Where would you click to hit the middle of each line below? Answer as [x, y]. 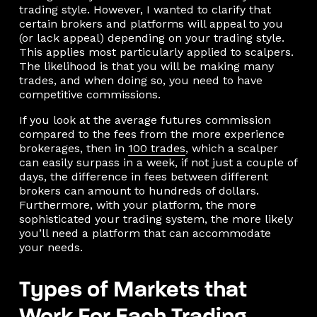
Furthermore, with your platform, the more [137, 204]
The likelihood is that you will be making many [146, 66]
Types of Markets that [133, 290]
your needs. [51, 247]
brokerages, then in [73, 148]
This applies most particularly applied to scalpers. [156, 52]
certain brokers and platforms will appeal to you [151, 23]
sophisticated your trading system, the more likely [156, 219]
